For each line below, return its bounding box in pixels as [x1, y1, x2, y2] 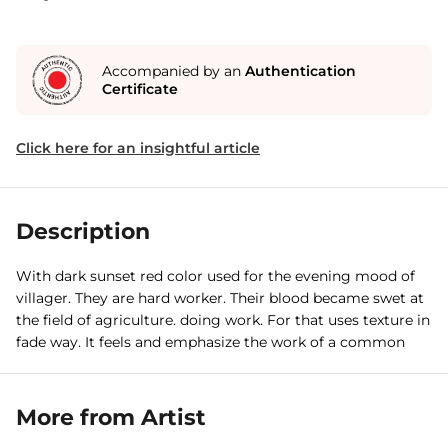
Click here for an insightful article [16, 139, 260, 157]
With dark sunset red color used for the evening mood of [16, 267, 415, 285]
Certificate [102, 80, 178, 98]
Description [16, 218, 150, 245]
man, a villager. [16, 355, 122, 373]
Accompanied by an [102, 62, 245, 80]
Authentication [245, 62, 356, 80]
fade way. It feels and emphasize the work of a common [16, 333, 405, 351]
